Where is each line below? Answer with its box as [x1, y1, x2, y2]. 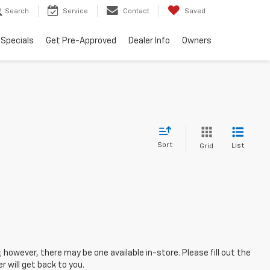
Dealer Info [128, 37, 170, 46]
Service [63, 8, 88, 15]
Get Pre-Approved [46, 37, 116, 46]
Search [5, 8, 29, 15]
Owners [182, 37, 212, 46]
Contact [123, 8, 149, 15]
